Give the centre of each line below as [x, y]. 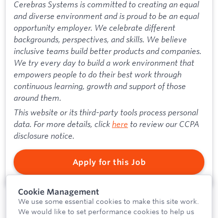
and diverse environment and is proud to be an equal [106, 16]
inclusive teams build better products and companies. [108, 51]
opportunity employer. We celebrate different [94, 27]
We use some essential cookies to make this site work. [109, 201]
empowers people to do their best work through [98, 74]
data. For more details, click [63, 124]
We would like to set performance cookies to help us [106, 212]
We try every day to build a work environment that [104, 62]
